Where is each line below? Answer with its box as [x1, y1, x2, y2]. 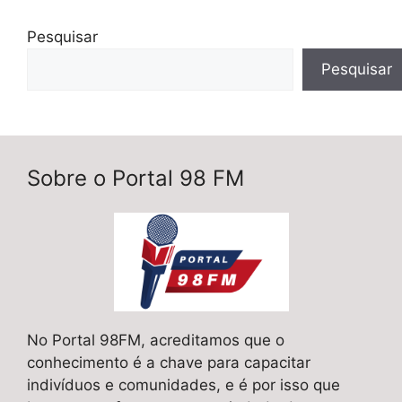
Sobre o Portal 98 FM [27, 165, 244, 192]
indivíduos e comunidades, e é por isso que [27, 376, 340, 395]
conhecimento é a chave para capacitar [27, 354, 310, 372]
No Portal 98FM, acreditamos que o [27, 331, 284, 350]
